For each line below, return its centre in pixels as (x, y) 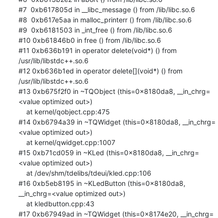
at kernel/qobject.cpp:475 (22, 111)
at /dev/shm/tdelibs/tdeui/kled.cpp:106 (22, 173)
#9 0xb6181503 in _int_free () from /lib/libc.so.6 (95, 30)
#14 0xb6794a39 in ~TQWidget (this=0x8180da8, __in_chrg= (117, 122)
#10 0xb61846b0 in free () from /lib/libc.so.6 (90, 40)
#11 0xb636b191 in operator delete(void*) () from (97, 50)
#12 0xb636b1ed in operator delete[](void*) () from (100, 71)
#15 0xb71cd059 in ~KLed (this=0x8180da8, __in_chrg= (109, 152)
